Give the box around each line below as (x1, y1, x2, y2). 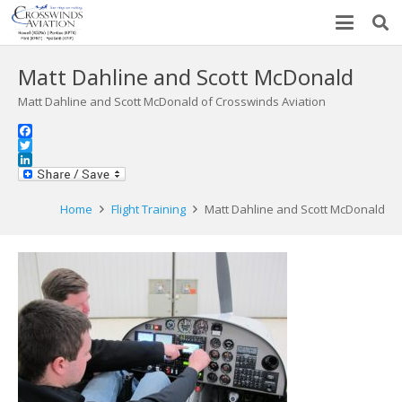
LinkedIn (17, 165, 64, 182)
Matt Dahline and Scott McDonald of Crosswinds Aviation (17, 92, 326, 109)
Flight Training (110, 201, 186, 217)
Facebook (17, 136, 71, 153)
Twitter (17, 151, 55, 168)
